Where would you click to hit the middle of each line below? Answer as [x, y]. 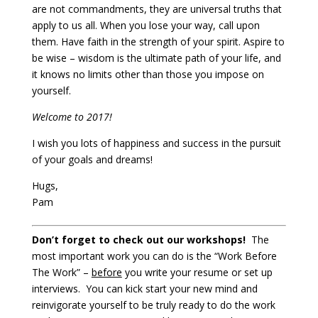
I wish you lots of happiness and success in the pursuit [156, 143]
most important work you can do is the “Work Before [154, 256]
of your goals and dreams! [92, 159]
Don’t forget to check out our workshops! [138, 240]
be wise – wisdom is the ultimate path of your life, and [156, 58]
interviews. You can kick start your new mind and [144, 289]
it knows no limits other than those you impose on [148, 74]
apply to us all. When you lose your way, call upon [146, 25]
